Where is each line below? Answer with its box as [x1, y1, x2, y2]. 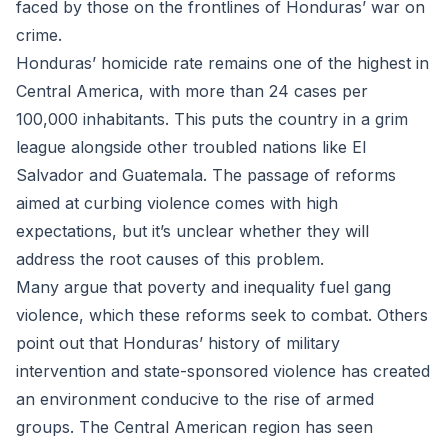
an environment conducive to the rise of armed [16, 389, 374, 409]
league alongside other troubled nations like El [16, 137, 366, 157]
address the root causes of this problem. [16, 249, 324, 269]
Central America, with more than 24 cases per [16, 81, 368, 101]
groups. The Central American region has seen [16, 417, 373, 437]
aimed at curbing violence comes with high [16, 193, 338, 213]
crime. [16, 25, 62, 45]
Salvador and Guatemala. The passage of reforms [16, 165, 396, 185]
